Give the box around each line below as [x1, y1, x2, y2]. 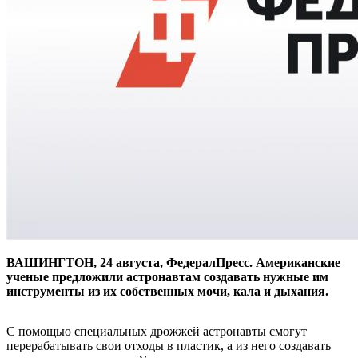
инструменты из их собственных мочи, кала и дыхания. [6, 284, 328, 298]
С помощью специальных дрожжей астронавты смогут [6, 324, 307, 338]
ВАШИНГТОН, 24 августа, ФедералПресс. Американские [6, 255, 340, 269]
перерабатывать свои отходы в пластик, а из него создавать [6, 338, 331, 352]
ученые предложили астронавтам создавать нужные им [6, 269, 328, 284]
